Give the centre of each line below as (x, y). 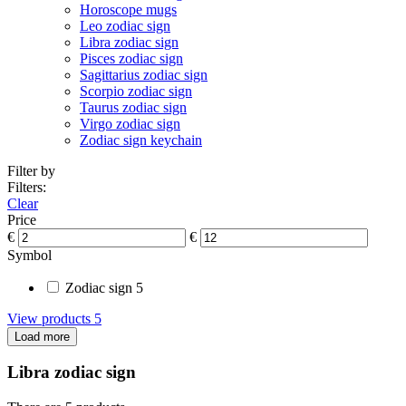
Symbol (29, 255)
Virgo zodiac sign (130, 123)
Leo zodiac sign (125, 25)
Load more (42, 336)
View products (51, 318)
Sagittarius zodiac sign (144, 74)
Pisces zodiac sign (131, 58)
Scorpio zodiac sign (136, 91)
